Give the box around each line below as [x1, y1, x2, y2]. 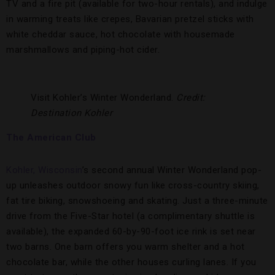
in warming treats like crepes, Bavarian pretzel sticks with [6, 14, 254, 25]
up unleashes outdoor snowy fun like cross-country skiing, [6, 180, 260, 191]
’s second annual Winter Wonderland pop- [82, 165, 261, 176]
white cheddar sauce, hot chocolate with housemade [6, 29, 235, 40]
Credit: [176, 92, 206, 103]
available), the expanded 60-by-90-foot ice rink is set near [6, 226, 256, 237]
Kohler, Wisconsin [6, 165, 82, 176]
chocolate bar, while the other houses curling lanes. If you [6, 257, 257, 268]
